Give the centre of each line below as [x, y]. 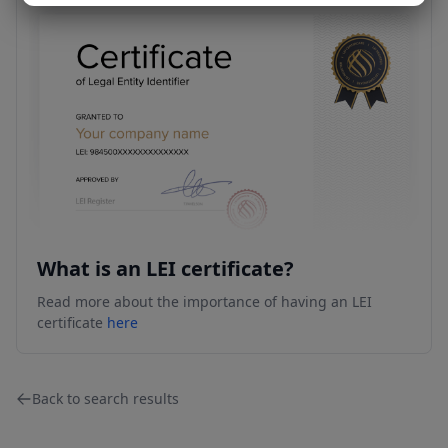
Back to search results [105, 399]
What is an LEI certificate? [165, 269]
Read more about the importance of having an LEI [204, 302]
